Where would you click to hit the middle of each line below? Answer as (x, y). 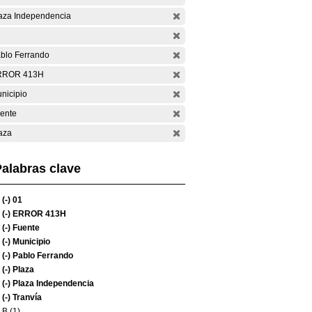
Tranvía (26, 297)
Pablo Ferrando (42, 256)
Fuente (25, 228)
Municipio (30, 242)
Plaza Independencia (52, 283)
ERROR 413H (38, 214)
